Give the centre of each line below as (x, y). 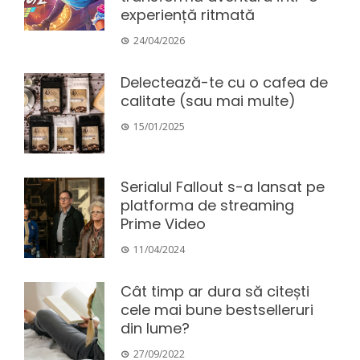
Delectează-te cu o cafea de (224, 82)
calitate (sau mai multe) (208, 100)
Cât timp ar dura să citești (215, 291)
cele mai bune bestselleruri (217, 309)
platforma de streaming (207, 205)
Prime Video (163, 223)
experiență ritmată (188, 14)
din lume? (155, 328)
